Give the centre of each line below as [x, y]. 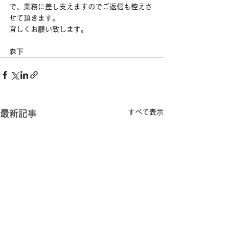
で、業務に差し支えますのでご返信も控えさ [81, 7]
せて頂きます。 [34, 18]
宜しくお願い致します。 [49, 29]
